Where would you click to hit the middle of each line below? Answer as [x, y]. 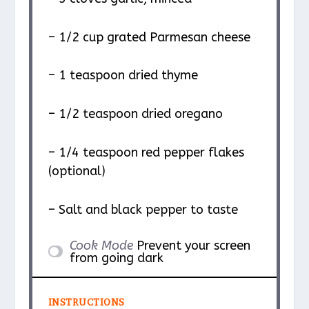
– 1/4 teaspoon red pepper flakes [146, 152]
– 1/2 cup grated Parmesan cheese [149, 37]
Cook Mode [101, 245]
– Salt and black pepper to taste [143, 209]
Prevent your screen [193, 245]
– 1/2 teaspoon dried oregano [135, 114]
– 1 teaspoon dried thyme [123, 76]
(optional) [77, 171]
